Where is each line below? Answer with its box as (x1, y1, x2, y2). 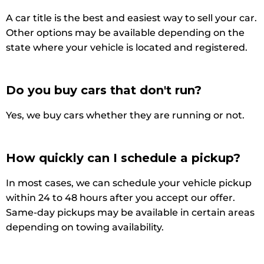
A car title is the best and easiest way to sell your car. (6, 12, 257, 24)
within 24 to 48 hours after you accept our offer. (6, 192, 235, 203)
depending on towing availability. (6, 221, 164, 233)
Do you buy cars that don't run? (6, 82, 202, 97)
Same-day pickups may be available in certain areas (6, 206, 255, 218)
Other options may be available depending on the (6, 27, 245, 38)
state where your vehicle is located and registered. (6, 41, 247, 53)
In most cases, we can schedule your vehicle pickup (6, 177, 252, 189)
